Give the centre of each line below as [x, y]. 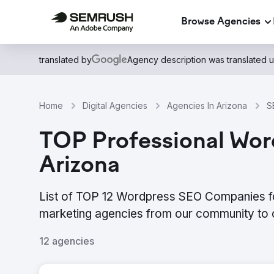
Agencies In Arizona [207, 106]
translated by [65, 60]
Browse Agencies [221, 22]
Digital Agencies [115, 106]
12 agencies [67, 241]
